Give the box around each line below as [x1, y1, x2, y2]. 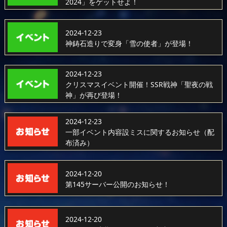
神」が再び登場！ [65, 90, 122, 100]
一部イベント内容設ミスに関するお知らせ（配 [65, 127, 214, 137]
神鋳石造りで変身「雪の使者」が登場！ [65, 38, 193, 48]
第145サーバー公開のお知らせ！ [65, 179, 170, 189]
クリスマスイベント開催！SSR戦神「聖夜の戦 [65, 79, 213, 89]
